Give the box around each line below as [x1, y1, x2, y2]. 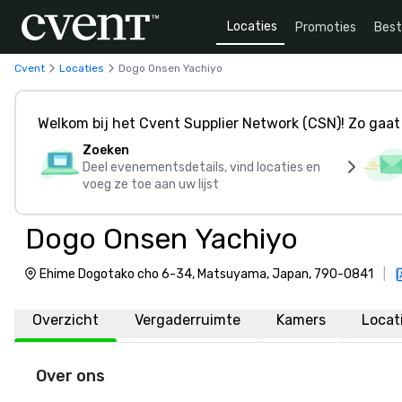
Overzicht [32, 311, 99, 328]
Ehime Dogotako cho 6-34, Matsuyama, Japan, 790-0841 [39, 267, 373, 282]
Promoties [295, 19, 356, 35]
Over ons [36, 366, 105, 386]
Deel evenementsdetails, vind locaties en [83, 160, 320, 175]
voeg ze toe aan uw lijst [83, 177, 219, 192]
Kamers [276, 311, 326, 328]
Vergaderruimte [135, 311, 240, 328]
